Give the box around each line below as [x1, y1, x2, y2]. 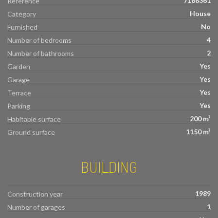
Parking [7, 101, 30, 110]
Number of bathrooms [7, 49, 74, 57]
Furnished [7, 22, 37, 31]
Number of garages [7, 203, 65, 212]
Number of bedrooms [7, 36, 72, 44]
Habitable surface [7, 114, 61, 123]
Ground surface [7, 127, 55, 136]
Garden [7, 62, 30, 71]
